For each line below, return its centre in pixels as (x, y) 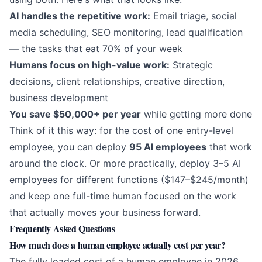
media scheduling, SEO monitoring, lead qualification (126, 32)
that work (229, 147)
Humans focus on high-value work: (89, 65)
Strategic (191, 65)
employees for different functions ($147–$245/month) (129, 180)
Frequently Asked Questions (62, 229)
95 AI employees (168, 147)
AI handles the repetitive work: (80, 16)
